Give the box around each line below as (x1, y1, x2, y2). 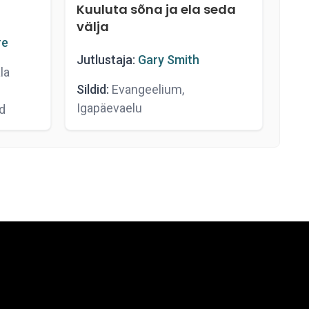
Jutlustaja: (76, 52, 135, 67)
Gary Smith (137, 52, 199, 67)
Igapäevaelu (76, 101, 142, 115)
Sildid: (76, 82, 109, 97)
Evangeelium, (108, 82, 184, 97)
